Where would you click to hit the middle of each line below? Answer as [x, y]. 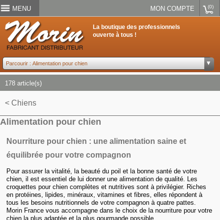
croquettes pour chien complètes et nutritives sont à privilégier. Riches [107, 187]
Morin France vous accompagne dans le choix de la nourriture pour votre [110, 211]
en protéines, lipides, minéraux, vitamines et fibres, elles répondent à [105, 195]
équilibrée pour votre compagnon [69, 155]
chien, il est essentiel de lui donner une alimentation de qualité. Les [102, 179]
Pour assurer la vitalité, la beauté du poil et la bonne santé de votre [102, 171]
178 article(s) [23, 83]
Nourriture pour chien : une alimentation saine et [96, 141]
